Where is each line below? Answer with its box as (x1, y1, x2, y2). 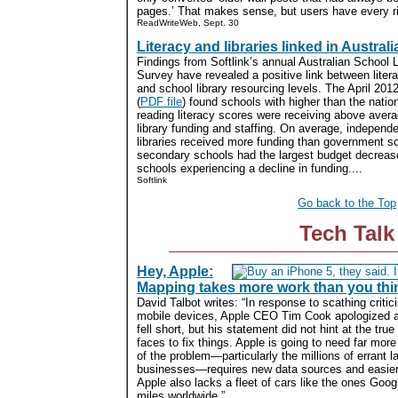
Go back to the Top (298, 195, 396, 210)
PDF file (140, 94, 182, 108)
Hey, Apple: (137, 264, 213, 279)
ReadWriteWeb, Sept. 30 (137, 17, 239, 28)
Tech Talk (299, 220, 394, 245)
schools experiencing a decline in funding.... (137, 161, 362, 175)
